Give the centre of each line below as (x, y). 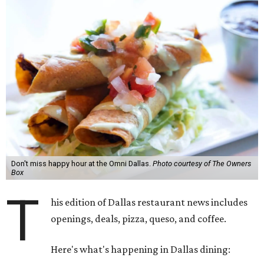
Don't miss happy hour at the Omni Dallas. (82, 164)
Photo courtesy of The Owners (202, 164)
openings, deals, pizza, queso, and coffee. (139, 219)
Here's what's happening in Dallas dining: (141, 249)
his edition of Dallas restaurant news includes (149, 202)
